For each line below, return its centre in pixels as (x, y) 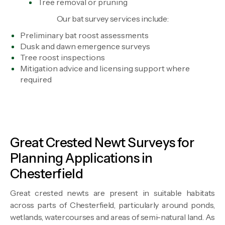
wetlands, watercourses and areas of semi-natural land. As (113, 217)
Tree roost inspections (63, 58)
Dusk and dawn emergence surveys (85, 46)
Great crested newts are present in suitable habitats (113, 193)
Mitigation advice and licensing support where (105, 69)
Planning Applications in (81, 158)
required (36, 80)
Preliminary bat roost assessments (84, 35)
